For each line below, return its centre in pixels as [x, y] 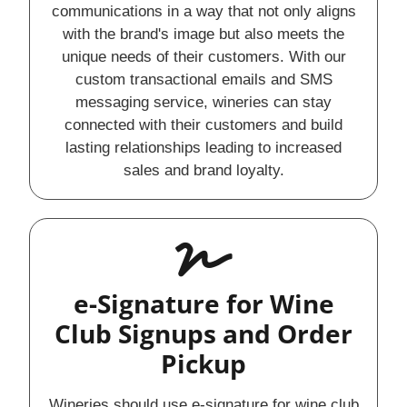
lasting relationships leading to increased [203, 147]
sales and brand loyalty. [203, 170]
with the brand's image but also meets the [203, 34]
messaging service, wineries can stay [203, 102]
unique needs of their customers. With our [203, 56]
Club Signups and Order [203, 334]
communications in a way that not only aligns [203, 11]
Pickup [203, 364]
